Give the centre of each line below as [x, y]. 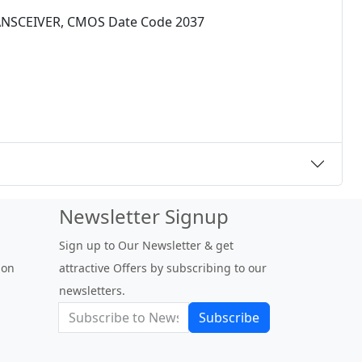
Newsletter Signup [144, 216]
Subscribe [229, 318]
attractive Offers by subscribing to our [163, 268]
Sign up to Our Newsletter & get [146, 245]
